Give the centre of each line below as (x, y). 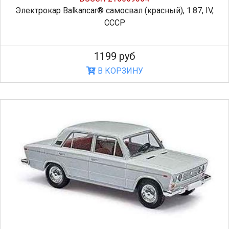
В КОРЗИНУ (119, 71)
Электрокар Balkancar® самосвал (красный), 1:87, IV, (114, 10)
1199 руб (114, 56)
